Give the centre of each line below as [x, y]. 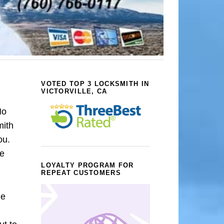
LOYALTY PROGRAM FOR [87, 165]
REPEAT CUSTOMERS [81, 173]
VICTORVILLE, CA [74, 91]
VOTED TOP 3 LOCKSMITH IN [95, 83]
